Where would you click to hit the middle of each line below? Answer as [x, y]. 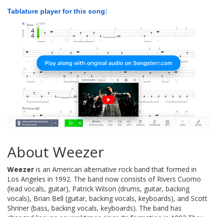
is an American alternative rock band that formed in [115, 169]
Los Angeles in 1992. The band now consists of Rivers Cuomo [104, 179]
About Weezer [56, 152]
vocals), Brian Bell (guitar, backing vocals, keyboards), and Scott [107, 198]
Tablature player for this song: [57, 11]
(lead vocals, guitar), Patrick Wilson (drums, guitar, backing [98, 188]
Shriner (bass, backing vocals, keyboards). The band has [94, 208]
